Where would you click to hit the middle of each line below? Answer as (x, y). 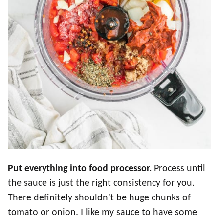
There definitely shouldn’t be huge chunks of (99, 198)
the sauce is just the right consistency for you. (101, 184)
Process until (178, 169)
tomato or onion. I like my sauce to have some (102, 213)
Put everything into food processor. (80, 169)
